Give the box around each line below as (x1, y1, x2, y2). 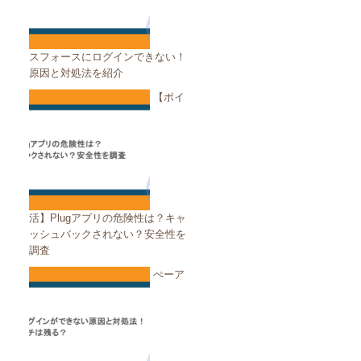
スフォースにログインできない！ (29, 51, 186, 63)
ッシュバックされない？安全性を (29, 228, 186, 240)
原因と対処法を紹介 (29, 67, 123, 79)
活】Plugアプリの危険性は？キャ (29, 212, 186, 224)
